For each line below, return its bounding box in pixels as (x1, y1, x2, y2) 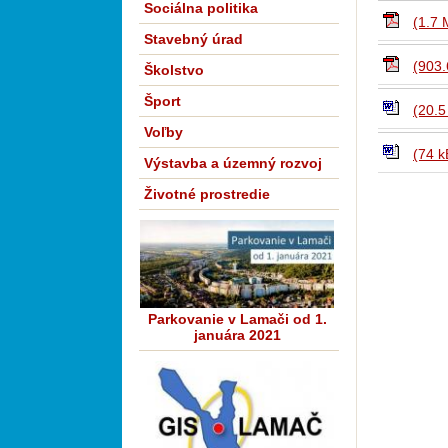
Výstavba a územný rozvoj (144, 155, 322, 171)
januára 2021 (193, 327, 281, 344)
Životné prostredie (144, 186, 270, 202)
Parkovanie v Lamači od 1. (147, 311, 327, 328)
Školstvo (144, 62, 204, 78)
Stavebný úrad (144, 31, 243, 47)
